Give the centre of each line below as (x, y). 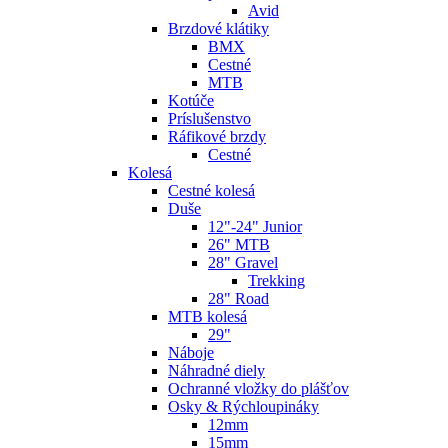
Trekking (276, 281)
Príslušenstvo (209, 119)
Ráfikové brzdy (217, 137)
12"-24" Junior (255, 227)
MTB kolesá (207, 317)
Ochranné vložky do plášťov (258, 389)
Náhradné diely (216, 371)
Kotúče (191, 101)
